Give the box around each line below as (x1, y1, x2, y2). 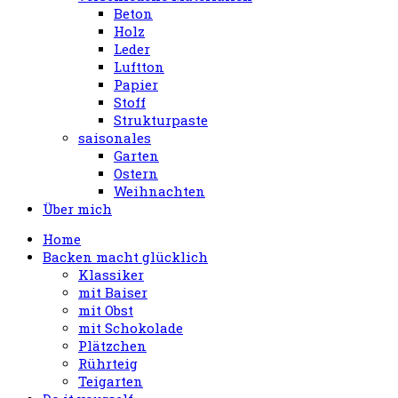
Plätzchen (78, 337, 147, 354)
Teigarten (78, 372, 143, 390)
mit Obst (78, 301, 133, 319)
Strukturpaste (114, 111, 208, 129)
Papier (114, 76, 158, 93)
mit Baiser (78, 283, 147, 301)
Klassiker (78, 266, 144, 283)
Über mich (43, 200, 112, 218)
